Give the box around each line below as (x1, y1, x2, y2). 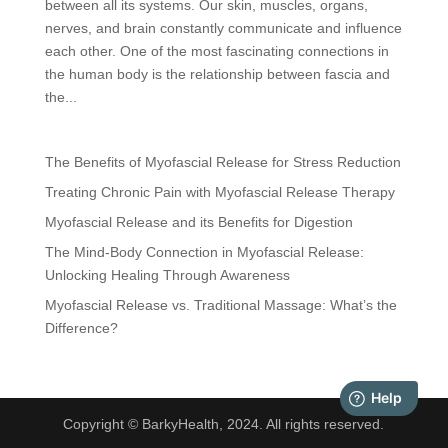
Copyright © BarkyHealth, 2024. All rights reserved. (63, 415, 385, 432)
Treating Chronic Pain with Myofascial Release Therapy (44, 183, 395, 200)
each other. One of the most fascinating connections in (44, 42, 389, 59)
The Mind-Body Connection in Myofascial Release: (44, 243, 364, 260)
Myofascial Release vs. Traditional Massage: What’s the (44, 296, 397, 313)
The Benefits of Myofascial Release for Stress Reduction (44, 153, 401, 170)
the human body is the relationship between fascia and (44, 65, 390, 82)
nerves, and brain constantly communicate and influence (44, 19, 402, 36)
